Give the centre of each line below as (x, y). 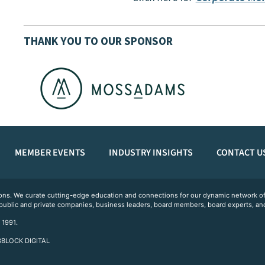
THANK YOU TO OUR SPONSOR (98, 41)
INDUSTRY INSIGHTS (151, 152)
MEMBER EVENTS (50, 152)
